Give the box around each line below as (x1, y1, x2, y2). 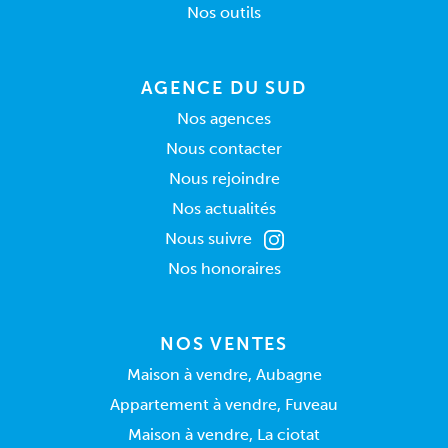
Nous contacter (166, 139, 282, 158)
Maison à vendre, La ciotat (128, 425, 320, 444)
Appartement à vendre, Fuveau (110, 395, 338, 414)
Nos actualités (172, 199, 276, 218)
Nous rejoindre (168, 169, 280, 188)
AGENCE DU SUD (141, 77, 307, 99)
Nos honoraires (167, 259, 281, 278)
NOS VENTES (160, 333, 288, 355)
